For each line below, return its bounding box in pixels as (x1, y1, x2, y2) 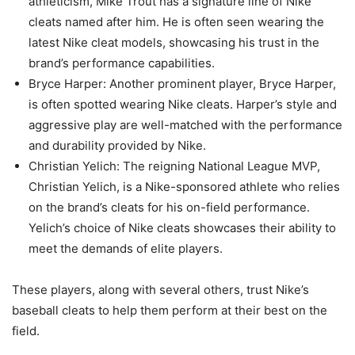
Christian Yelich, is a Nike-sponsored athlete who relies (29, 179, 340, 195)
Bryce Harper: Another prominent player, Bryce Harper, (29, 76, 336, 92)
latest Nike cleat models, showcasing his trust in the (29, 35, 319, 51)
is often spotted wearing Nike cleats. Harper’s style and (29, 97, 337, 113)
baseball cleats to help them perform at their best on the (12, 303, 327, 319)
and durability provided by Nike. (29, 138, 206, 154)
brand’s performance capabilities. (29, 55, 215, 71)
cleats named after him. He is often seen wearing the (29, 14, 324, 30)
